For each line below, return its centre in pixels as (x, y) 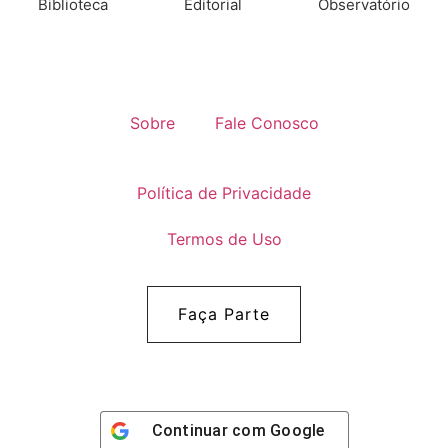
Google (297, 430)
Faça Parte (224, 313)
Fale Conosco (266, 122)
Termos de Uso (224, 238)
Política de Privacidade (224, 192)
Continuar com (210, 430)
